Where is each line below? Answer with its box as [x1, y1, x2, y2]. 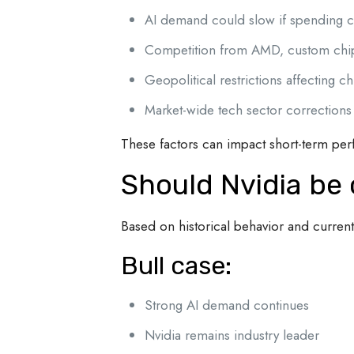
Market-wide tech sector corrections [144, 100, 352, 119]
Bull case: [120, 250, 232, 281]
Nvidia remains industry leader [144, 326, 319, 345]
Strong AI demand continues [144, 296, 309, 314]
